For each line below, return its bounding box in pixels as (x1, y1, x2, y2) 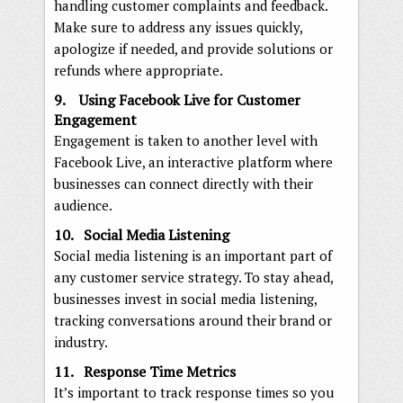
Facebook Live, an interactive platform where (54, 152, 333, 171)
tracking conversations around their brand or (54, 310, 332, 329)
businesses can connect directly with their (54, 174, 313, 193)
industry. (54, 332, 108, 351)
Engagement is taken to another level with (54, 130, 318, 149)
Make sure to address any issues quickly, (54, 17, 302, 36)
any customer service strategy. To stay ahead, (54, 267, 333, 286)
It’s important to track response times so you (54, 382, 334, 401)
